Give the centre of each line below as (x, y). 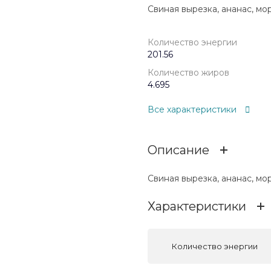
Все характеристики (192, 109)
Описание (178, 150)
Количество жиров (188, 73)
